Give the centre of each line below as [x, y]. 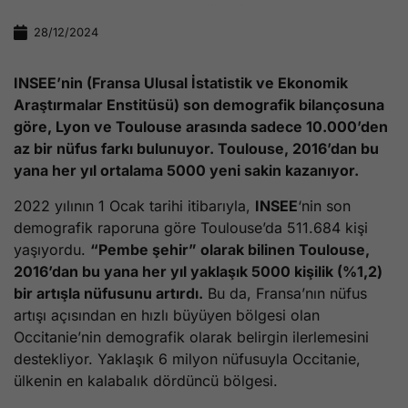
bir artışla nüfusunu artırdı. [108, 293]
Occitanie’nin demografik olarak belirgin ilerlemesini [191, 337]
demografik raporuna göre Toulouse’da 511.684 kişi [191, 227]
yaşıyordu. [52, 249]
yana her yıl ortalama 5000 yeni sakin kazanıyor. [186, 171]
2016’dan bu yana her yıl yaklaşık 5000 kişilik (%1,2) [198, 271]
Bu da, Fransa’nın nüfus [285, 293]
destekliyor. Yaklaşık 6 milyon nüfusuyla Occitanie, [187, 358]
